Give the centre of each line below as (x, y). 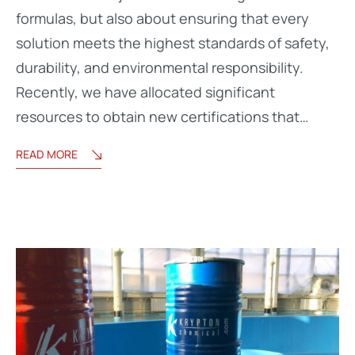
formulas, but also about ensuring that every (162, 19)
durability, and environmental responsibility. (160, 68)
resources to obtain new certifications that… (162, 117)
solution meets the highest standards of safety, (173, 43)
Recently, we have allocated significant (145, 92)
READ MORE (47, 155)
